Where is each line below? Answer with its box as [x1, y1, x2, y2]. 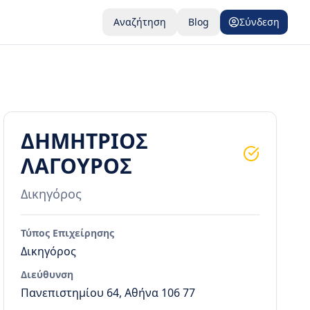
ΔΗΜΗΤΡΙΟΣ [21, 127, 149, 155]
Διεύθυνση [21, 268, 74, 281]
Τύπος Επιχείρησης [21, 226, 115, 239]
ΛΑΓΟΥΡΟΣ [21, 152, 133, 180]
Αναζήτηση [113, 15, 166, 28]
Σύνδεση [239, 15, 280, 28]
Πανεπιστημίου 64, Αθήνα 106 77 [21, 285, 196, 300]
